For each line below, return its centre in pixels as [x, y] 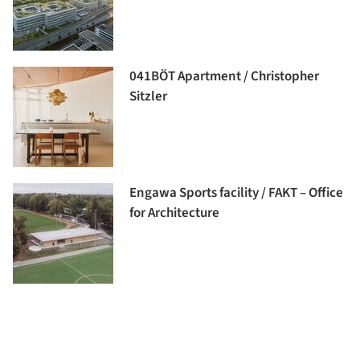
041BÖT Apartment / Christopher [224, 77]
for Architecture [174, 213]
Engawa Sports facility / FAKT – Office [236, 193]
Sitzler [148, 97]
